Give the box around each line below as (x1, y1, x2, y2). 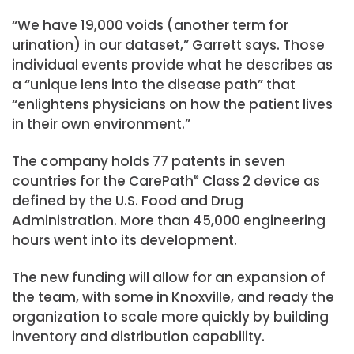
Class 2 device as (199, 171, 320, 190)
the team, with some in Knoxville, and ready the (12, 287, 334, 307)
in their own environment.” (12, 114, 190, 134)
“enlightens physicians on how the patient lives (12, 94, 333, 114)
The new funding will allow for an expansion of (12, 267, 326, 287)
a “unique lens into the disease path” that (12, 74, 296, 94)
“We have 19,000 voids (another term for (12, 15, 288, 35)
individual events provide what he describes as (12, 55, 333, 74)
